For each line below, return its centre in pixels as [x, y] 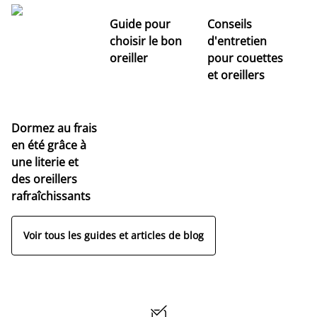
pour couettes [246, 58]
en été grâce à [49, 145]
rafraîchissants [51, 196]
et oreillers [236, 75]
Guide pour [140, 24]
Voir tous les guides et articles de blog [114, 236]
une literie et [45, 162]
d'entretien [237, 41]
